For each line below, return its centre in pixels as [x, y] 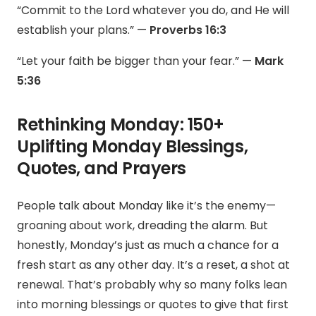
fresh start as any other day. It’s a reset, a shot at [153, 265]
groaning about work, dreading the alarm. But [142, 226]
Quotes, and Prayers [102, 169]
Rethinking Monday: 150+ [121, 125]
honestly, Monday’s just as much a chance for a [148, 245]
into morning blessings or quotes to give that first [153, 305]
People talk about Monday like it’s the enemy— [146, 206]
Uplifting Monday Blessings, [133, 147]
